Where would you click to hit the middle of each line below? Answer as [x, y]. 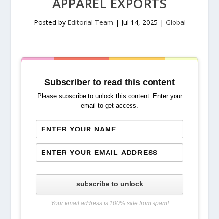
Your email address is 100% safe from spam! [109, 203]
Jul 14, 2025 [139, 22]
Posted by [50, 22]
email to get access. [109, 105]
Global [175, 22]
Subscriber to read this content [109, 82]
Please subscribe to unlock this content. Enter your [109, 96]
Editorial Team [90, 22]
